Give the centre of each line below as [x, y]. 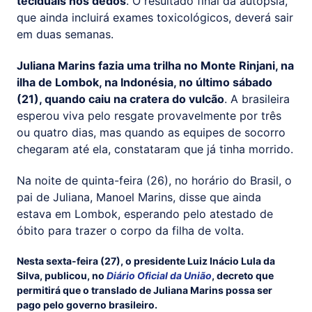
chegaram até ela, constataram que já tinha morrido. [155, 149]
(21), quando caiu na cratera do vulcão [120, 99]
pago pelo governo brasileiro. [88, 304]
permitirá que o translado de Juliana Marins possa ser [145, 290]
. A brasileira [257, 99]
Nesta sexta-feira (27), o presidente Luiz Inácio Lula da [146, 260]
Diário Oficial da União [159, 275]
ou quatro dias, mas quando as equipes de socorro [151, 133]
